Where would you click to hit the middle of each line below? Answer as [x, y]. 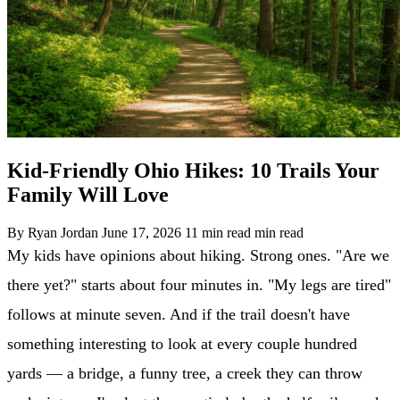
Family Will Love [88, 194]
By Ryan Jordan [53, 232]
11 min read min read [244, 232]
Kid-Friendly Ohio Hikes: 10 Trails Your [193, 170]
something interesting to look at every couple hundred [182, 343]
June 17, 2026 [142, 232]
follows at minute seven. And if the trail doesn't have [179, 314]
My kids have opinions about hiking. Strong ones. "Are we [198, 255]
